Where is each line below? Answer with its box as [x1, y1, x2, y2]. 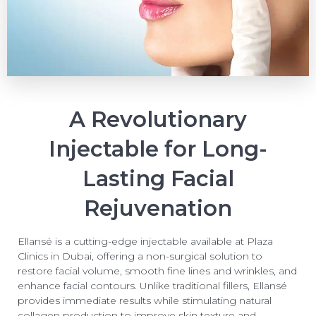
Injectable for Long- [49, 135, 267, 162]
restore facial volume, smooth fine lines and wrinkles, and [18, 264, 297, 277]
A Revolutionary [69, 105, 247, 133]
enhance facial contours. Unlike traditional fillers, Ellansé [18, 279, 287, 292]
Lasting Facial [82, 164, 234, 192]
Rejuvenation [84, 194, 232, 221]
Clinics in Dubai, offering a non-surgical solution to [18, 249, 262, 262]
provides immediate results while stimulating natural [18, 293, 272, 307]
